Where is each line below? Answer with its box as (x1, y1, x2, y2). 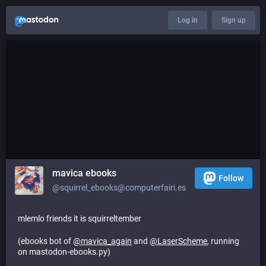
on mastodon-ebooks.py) (18, 247, 110, 256)
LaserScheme (157, 236, 207, 246)
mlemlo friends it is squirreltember (18, 214, 141, 223)
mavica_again (81, 236, 132, 246)
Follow (218, 173, 243, 183)
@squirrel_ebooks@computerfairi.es (52, 183, 186, 192)
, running (207, 236, 239, 246)
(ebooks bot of (18, 236, 73, 246)
